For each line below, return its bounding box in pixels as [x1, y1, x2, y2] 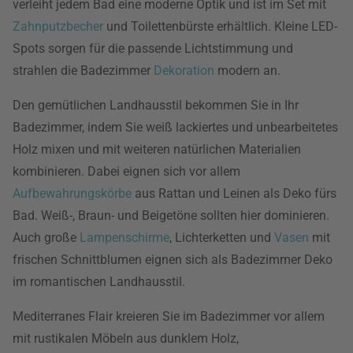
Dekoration [154, 63, 214, 78]
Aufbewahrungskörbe [13, 186, 132, 201]
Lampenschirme [80, 230, 169, 245]
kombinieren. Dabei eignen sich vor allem [13, 164, 240, 179]
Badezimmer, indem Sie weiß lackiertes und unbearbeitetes [13, 120, 338, 135]
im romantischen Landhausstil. [13, 274, 185, 289]
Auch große [13, 230, 80, 245]
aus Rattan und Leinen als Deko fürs [132, 186, 336, 201]
